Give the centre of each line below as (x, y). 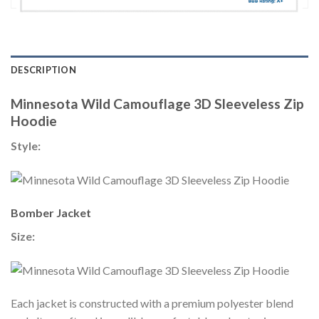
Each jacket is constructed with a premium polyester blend (152, 303)
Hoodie (34, 121)
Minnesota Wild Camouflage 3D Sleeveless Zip (157, 104)
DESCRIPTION (43, 70)
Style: (27, 146)
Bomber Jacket (51, 213)
